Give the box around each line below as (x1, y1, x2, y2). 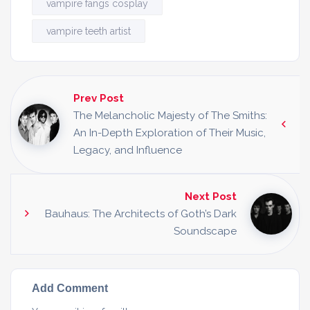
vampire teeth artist (46, 25, 131, 37)
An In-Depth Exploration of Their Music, (73, 126, 266, 139)
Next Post (185, 190, 237, 203)
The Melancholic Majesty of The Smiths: (73, 109, 267, 122)
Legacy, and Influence (73, 143, 182, 156)
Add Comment (32, 281, 108, 294)
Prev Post (73, 91, 124, 104)
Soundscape (174, 224, 237, 237)
